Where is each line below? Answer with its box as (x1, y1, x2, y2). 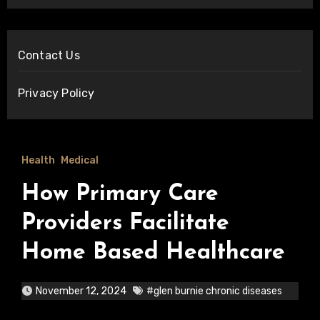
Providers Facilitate (21, 212, 229, 235)
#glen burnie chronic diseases (146, 285, 282, 297)
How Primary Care (21, 183, 219, 206)
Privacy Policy (17, 86, 95, 100)
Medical (60, 154, 99, 166)
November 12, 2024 (35, 285, 126, 297)
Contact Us (17, 49, 80, 62)
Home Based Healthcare (21, 241, 285, 264)
